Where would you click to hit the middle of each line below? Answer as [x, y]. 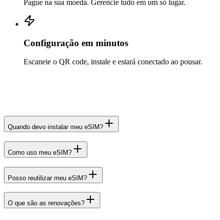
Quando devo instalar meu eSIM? [55, 127]
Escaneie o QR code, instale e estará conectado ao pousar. [113, 62]
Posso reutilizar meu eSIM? [47, 178]
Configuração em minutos [76, 43]
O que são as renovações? [46, 203]
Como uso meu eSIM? [40, 152]
